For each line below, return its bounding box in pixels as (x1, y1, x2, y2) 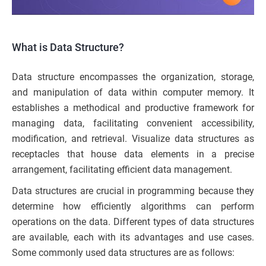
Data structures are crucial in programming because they (12, 185, 254, 197)
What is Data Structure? (12, 40, 124, 53)
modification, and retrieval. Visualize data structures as (12, 132, 254, 144)
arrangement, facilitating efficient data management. (12, 163, 232, 175)
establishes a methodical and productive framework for (12, 102, 254, 113)
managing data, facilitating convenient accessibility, (12, 117, 254, 129)
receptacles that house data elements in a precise (12, 148, 254, 160)
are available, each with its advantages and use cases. (12, 231, 254, 243)
